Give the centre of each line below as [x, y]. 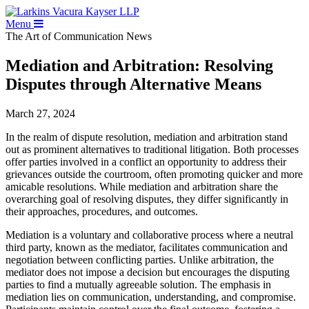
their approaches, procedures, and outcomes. [102, 211]
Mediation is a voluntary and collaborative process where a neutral [149, 235]
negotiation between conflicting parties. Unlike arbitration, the [140, 259]
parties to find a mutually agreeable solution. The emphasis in [138, 284]
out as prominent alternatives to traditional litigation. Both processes [152, 149]
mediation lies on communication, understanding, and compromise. [151, 297]
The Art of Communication [66, 36]
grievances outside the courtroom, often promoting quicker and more [154, 174]
